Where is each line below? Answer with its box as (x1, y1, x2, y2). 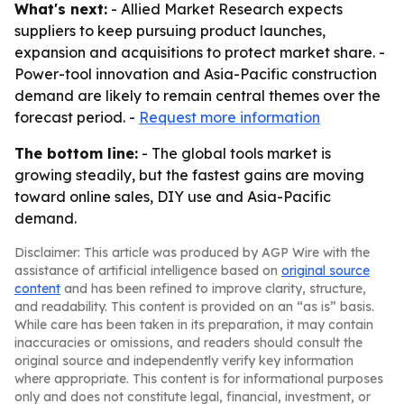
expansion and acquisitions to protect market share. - (14, 43, 385, 61)
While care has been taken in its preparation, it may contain (14, 317, 373, 333)
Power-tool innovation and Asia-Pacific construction (14, 65, 377, 83)
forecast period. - (14, 108, 139, 126)
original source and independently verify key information (14, 353, 353, 369)
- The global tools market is (138, 144, 331, 162)
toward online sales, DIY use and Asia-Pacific (14, 188, 331, 206)
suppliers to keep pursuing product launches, (14, 22, 326, 40)
